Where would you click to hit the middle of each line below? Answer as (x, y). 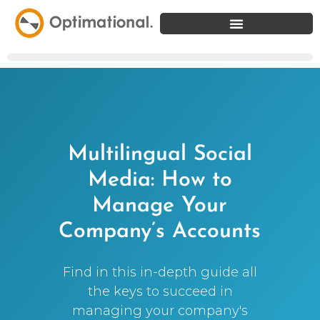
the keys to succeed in (160, 292)
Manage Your (160, 206)
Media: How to (160, 181)
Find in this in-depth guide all (160, 272)
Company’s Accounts (160, 232)
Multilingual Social (160, 155)
